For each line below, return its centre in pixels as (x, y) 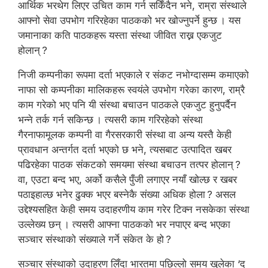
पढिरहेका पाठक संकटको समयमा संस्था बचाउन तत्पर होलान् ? (129, 164)
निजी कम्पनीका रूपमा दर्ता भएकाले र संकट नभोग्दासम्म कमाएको (133, 74)
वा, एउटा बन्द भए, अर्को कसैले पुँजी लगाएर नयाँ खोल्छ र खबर (127, 179)
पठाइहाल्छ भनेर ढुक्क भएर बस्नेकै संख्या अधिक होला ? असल (127, 194)
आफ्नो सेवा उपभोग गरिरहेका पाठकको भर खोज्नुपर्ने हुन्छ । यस (129, 20)
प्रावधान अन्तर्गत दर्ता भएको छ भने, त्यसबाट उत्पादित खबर (125, 149)
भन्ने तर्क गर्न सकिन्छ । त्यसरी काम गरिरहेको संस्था (110, 119)
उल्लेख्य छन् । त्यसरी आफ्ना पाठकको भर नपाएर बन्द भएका (124, 224)
